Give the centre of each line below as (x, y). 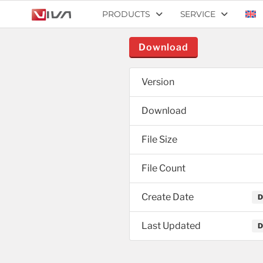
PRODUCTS (126, 14)
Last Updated (171, 226)
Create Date (168, 197)
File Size (159, 139)
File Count (163, 168)
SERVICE (198, 14)
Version (158, 82)
